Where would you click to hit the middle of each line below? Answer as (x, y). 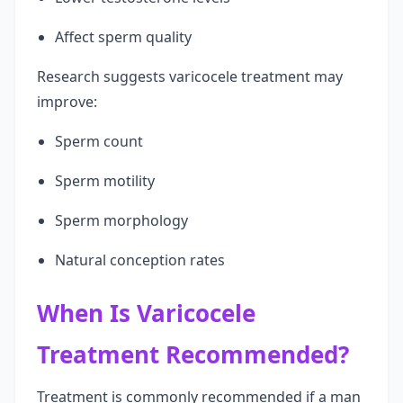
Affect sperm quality (123, 37)
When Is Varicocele (146, 313)
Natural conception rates (140, 260)
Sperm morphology (121, 220)
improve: (67, 102)
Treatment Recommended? (193, 354)
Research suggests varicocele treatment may (190, 76)
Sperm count (99, 141)
